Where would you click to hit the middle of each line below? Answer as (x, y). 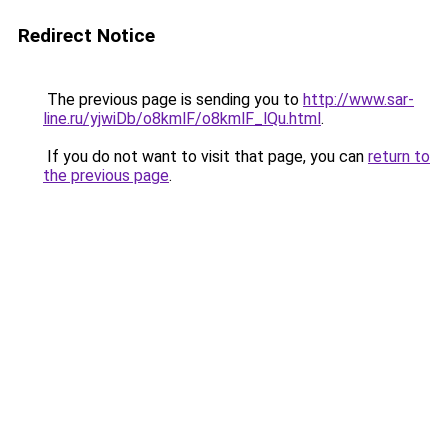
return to (399, 156)
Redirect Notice (86, 35)
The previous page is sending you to (173, 99)
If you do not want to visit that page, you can (205, 156)
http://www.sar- (358, 99)
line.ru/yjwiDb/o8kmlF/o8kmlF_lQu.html (182, 118)
